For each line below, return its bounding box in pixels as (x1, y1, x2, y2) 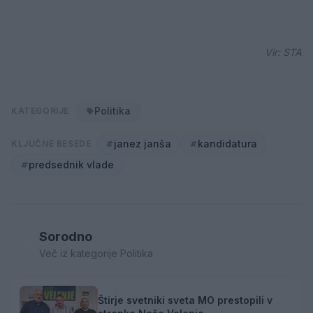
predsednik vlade (29, 159, 114, 171)
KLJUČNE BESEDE (11, 138, 92, 150)
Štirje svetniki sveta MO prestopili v (98, 294, 272, 307)
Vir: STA (265, 46, 302, 59)
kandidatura (198, 138, 258, 150)
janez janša (114, 138, 172, 150)
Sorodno (39, 229, 92, 245)
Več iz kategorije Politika (39, 247, 153, 260)
